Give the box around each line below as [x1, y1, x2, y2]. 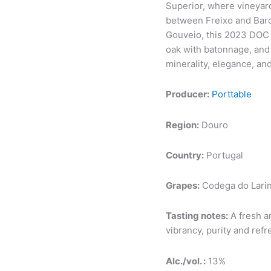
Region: [166, 119, 200, 131]
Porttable [212, 88, 252, 100]
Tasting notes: [166, 210, 229, 222]
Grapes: [166, 180, 200, 192]
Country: [166, 149, 204, 161]
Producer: [166, 88, 210, 100]
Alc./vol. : [166, 255, 206, 267]
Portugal [204, 149, 244, 161]
